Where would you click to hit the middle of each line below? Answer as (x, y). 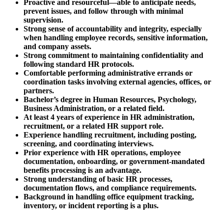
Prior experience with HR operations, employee (102, 153)
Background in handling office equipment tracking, (109, 197)
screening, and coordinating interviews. (89, 144)
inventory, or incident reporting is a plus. (91, 206)
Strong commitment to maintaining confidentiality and (113, 55)
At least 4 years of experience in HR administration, (109, 117)
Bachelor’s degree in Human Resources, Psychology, (110, 100)
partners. (39, 91)
